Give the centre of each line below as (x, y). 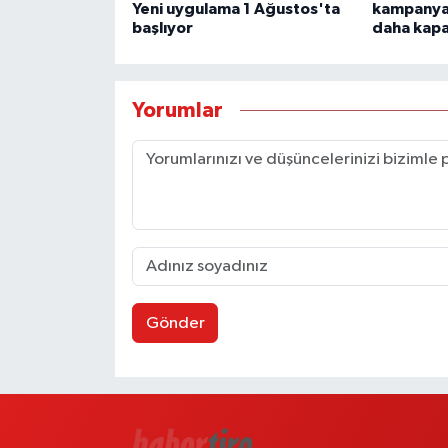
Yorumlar (177, 110)
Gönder (175, 323)
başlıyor (162, 28)
